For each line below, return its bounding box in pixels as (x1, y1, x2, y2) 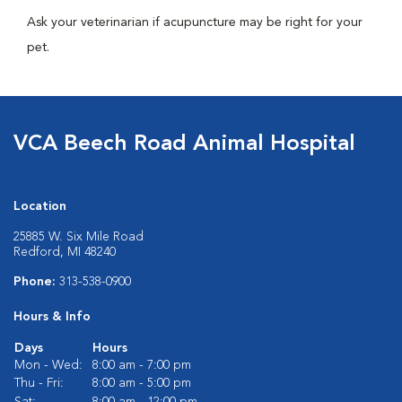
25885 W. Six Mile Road (13, 231, 144, 243)
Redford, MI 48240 (13, 246, 116, 258)
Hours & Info (13, 310, 91, 323)
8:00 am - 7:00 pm (92, 359, 191, 371)
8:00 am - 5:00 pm (92, 377, 191, 389)
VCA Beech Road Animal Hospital (13, 134, 355, 155)
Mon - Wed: (14, 359, 83, 371)
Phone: (13, 275, 59, 288)
